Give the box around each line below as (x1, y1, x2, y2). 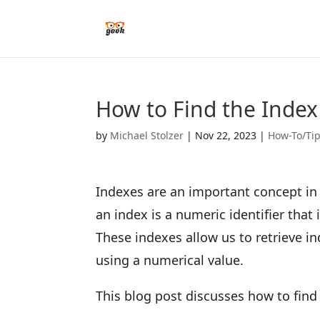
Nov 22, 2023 (195, 129, 257, 142)
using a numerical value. (96, 251, 244, 269)
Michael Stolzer (110, 129, 184, 142)
